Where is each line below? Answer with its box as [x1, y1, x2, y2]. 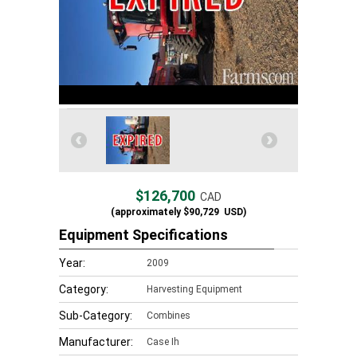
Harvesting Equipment [147, 284, 242, 295]
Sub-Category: [59, 309, 132, 322]
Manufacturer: [59, 335, 133, 348]
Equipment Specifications [59, 226, 228, 243]
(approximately [111, 206, 181, 218]
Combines [147, 310, 190, 321]
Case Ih [147, 336, 179, 347]
